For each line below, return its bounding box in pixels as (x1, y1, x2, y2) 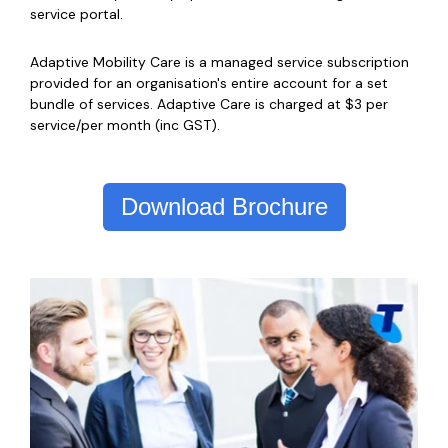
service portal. (30, 4, 123, 23)
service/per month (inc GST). (30, 115, 220, 134)
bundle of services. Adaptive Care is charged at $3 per (30, 94, 388, 113)
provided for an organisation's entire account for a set (30, 73, 388, 92)
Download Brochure (120, 192, 328, 220)
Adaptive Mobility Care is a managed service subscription (30, 52, 409, 71)
